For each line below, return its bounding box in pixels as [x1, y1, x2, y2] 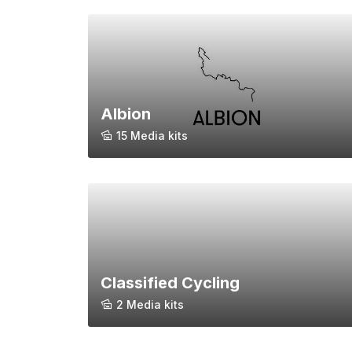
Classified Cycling [101, 273, 240, 293]
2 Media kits [116, 298, 184, 312]
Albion [101, 104, 151, 124]
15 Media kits [116, 129, 188, 143]
